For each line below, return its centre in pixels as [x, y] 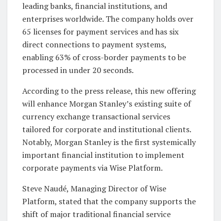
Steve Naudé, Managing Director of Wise [94, 188]
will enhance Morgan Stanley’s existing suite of [107, 103]
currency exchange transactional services [96, 116]
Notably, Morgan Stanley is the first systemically [109, 142]
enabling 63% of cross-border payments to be [104, 57]
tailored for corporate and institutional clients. [107, 129]
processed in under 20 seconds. [78, 70]
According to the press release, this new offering [109, 91]
